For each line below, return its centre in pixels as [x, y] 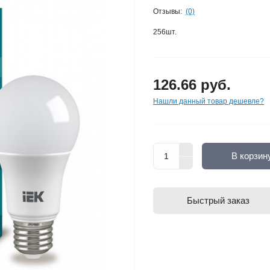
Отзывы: [168, 11]
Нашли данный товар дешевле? [209, 101]
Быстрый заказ [218, 200]
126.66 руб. [192, 85]
